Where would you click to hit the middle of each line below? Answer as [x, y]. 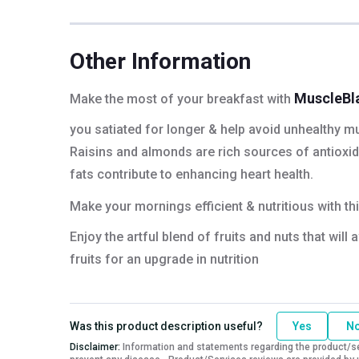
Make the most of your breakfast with [182, 99]
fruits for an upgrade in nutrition [164, 259]
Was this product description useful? [166, 326]
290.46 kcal [305, 43]
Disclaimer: [95, 347]
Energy [105, 43]
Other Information [160, 61]
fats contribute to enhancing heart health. [192, 174]
